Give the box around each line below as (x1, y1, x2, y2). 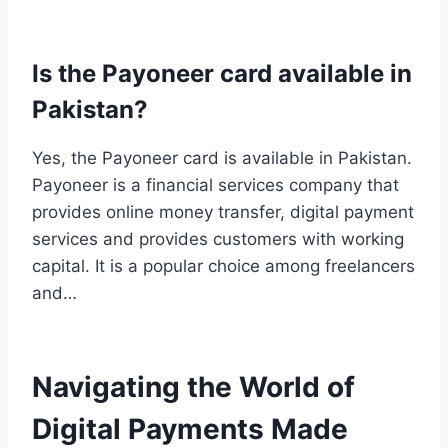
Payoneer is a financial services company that (32, 174, 399, 195)
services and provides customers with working (32, 228, 404, 249)
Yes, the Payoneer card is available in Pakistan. (32, 147, 412, 168)
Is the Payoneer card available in (32, 58, 412, 88)
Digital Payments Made (32, 411, 348, 446)
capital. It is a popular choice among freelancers (32, 255, 415, 276)
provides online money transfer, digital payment (32, 201, 414, 222)
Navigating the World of (32, 369, 355, 404)
